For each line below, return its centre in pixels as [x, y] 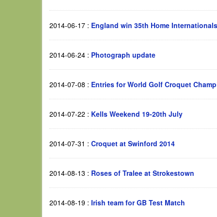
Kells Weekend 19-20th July [137, 114]
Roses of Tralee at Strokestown [143, 173]
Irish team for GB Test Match [138, 202]
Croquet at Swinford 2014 [133, 143]
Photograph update [123, 55]
